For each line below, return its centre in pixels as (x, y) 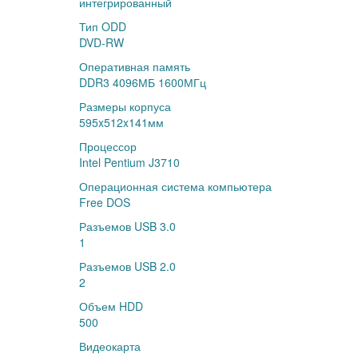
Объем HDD (111, 306)
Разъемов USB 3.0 (127, 226)
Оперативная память (135, 66)
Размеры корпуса (125, 106)
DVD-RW (101, 42)
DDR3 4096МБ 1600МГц (143, 82)
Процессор (108, 146)
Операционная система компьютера (175, 186)
